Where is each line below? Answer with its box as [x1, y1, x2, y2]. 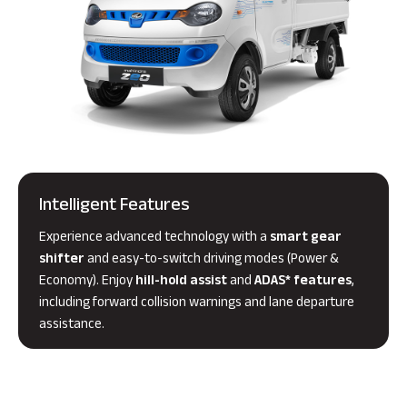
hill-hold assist [133, 271, 230, 294]
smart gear [270, 227, 342, 251]
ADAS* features [254, 271, 352, 294]
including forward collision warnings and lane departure [39, 293, 354, 316]
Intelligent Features [39, 192, 190, 223]
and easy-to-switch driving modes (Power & [84, 249, 339, 273]
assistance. [39, 314, 104, 338]
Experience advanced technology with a [39, 227, 270, 251]
